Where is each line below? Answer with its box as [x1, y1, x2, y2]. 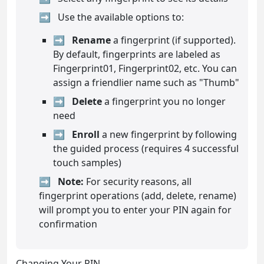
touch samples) [53, 156, 121, 169]
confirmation [39, 217, 97, 230]
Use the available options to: [58, 10, 184, 24]
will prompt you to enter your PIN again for [39, 203, 232, 216]
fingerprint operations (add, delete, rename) [39, 189, 236, 202]
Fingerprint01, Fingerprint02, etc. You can [53, 61, 237, 75]
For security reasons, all [84, 174, 192, 188]
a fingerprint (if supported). [111, 33, 236, 47]
